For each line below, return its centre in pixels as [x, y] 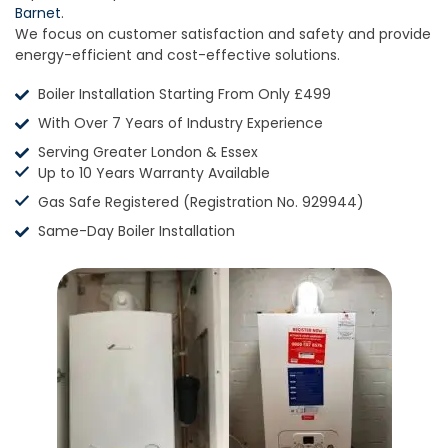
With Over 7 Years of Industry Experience [180, 123]
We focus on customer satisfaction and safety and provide [223, 34]
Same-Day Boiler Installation [136, 231]
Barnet [38, 13]
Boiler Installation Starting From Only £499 [184, 94]
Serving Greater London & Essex [147, 152]
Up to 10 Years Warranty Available [153, 173]
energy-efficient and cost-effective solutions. [179, 55]
